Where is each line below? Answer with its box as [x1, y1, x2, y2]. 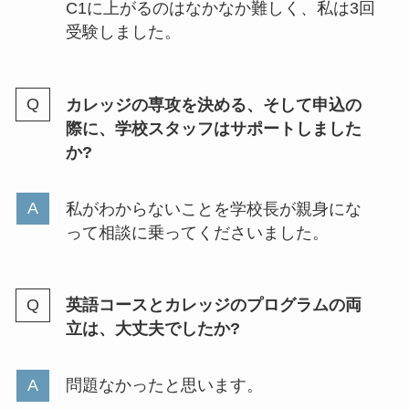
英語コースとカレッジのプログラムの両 [65, 296, 362, 315]
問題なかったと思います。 [65, 376, 263, 395]
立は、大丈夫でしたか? [65, 320, 240, 339]
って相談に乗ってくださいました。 [65, 223, 329, 242]
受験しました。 [65, 23, 181, 41]
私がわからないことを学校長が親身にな [65, 199, 362, 218]
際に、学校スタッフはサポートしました [65, 119, 362, 138]
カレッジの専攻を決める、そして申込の [65, 95, 362, 114]
